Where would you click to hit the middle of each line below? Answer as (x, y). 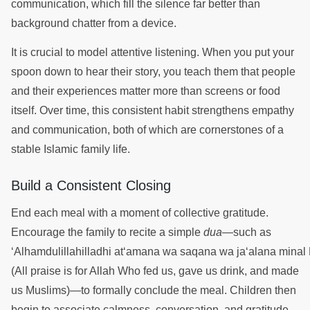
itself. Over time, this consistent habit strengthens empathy (153, 110)
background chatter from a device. (95, 23)
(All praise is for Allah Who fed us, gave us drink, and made (155, 271)
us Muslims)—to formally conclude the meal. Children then (154, 290)
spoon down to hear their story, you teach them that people (153, 71)
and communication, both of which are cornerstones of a (147, 129)
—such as (247, 232)
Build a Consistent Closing (93, 185)
